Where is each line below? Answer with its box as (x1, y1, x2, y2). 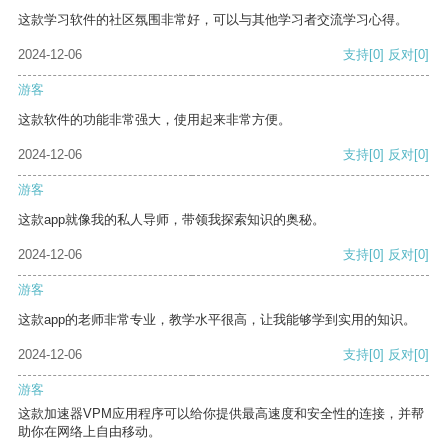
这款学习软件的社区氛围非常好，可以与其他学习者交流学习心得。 (18, 12, 408, 28)
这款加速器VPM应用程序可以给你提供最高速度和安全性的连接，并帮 (18, 406, 424, 422)
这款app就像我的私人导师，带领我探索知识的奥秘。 (18, 212, 325, 228)
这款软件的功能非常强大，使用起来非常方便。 (18, 112, 291, 128)
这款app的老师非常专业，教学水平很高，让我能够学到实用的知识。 (18, 312, 416, 328)
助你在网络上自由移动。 (18, 424, 161, 440)
